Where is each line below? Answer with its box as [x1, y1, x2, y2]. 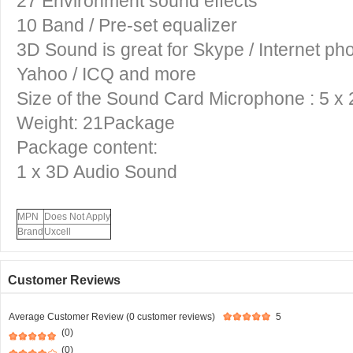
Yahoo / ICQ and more [17, 64, 196, 84]
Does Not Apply [44, 211, 110, 222]
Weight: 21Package [17, 113, 175, 133]
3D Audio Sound [46, 162, 177, 182]
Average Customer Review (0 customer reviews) [9, 311, 215, 322]
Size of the [17, 88, 106, 109]
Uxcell [44, 226, 71, 237]
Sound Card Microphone [106, 88, 310, 109]
